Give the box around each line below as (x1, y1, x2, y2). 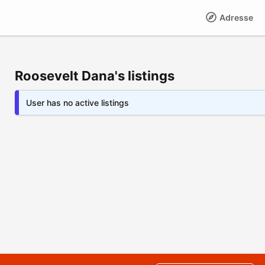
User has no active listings (26, 98, 129, 108)
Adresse (218, 12, 253, 22)
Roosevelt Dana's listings (15, 68, 174, 83)
